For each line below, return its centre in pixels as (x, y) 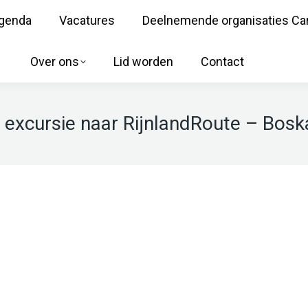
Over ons (54, 62)
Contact (222, 62)
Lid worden (143, 62)
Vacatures (87, 20)
